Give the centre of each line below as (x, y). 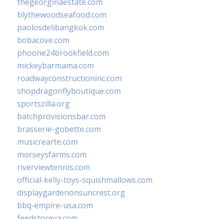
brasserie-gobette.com (59, 129)
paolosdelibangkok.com (61, 28)
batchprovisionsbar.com (61, 117)
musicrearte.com (47, 142)
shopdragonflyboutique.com (69, 91)
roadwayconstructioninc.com (69, 78)
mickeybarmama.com (55, 66)
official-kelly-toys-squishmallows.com (85, 180)
